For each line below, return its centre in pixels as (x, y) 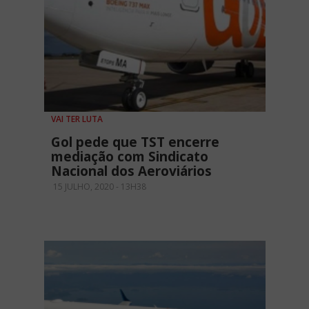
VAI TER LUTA (77, 119)
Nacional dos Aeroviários (131, 171)
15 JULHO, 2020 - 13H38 (99, 186)
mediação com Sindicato (130, 156)
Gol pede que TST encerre (135, 142)
